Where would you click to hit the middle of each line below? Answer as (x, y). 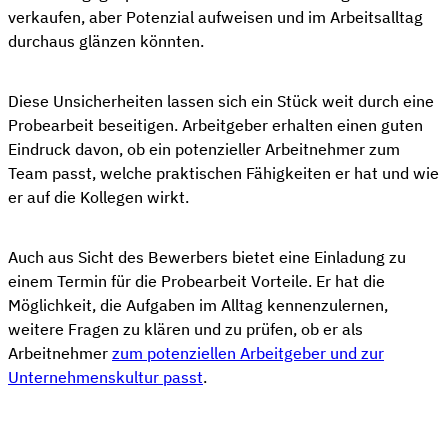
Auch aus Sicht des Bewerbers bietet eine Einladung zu (207, 257)
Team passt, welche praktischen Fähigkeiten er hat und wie (223, 173)
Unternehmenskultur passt (105, 377)
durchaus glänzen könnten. (106, 41)
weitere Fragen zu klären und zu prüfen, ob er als (185, 329)
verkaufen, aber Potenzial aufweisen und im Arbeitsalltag (215, 17)
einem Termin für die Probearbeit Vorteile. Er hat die (196, 281)
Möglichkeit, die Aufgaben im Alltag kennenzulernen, (198, 305)
